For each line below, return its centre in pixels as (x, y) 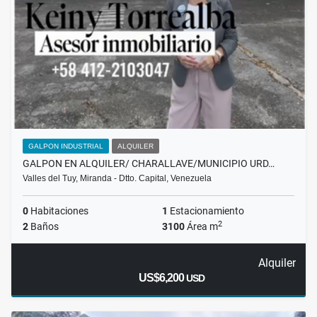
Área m (201, 227)
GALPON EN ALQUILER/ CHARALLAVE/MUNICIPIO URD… (149, 164)
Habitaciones (58, 211)
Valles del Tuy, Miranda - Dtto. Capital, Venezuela (117, 179)
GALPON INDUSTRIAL (66, 146)
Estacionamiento (206, 211)
